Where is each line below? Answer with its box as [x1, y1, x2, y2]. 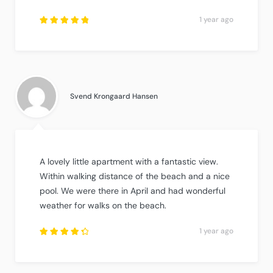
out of [41, 55, 77, 69]
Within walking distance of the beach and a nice [40, 170, 230, 182]
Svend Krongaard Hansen [70, 91, 158, 101]
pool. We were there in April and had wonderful [40, 185, 225, 196]
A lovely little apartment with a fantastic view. [40, 155, 218, 167]
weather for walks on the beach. [40, 199, 166, 211]
